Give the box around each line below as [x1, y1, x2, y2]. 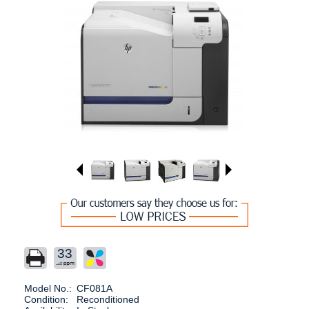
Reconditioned [76, 294, 139, 305]
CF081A [76, 283, 112, 294]
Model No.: [23, 283, 72, 294]
